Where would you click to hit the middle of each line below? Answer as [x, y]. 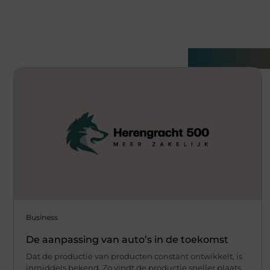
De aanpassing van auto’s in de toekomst [127, 239]
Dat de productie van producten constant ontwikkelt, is [134, 256]
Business [42, 217]
